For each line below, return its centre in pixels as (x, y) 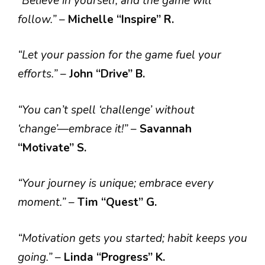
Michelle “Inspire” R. (121, 19)
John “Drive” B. (107, 74)
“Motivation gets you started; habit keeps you (132, 238)
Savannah (166, 129)
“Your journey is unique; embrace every (116, 183)
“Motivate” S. (52, 148)
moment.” (43, 202)
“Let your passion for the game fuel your (119, 55)
